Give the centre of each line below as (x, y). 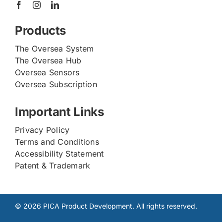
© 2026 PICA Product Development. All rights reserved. (106, 206)
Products (40, 30)
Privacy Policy (42, 130)
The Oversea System (54, 48)
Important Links (59, 111)
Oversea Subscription (56, 84)
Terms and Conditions (57, 141)
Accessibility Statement (59, 153)
